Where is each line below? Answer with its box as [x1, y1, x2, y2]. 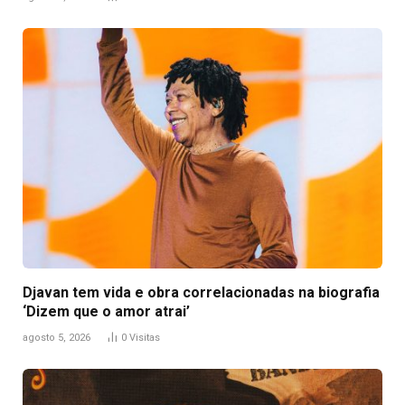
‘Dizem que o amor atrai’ [23, 302, 190, 320]
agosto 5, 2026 [23, 331, 90, 344]
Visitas [129, 331, 160, 344]
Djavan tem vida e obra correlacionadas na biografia [23, 283, 380, 301]
